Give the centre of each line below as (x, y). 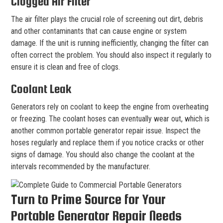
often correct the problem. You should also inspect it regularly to (111, 55)
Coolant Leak (41, 89)
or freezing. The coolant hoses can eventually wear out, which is (110, 118)
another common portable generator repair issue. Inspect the (106, 130)
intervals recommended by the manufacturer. (81, 166)
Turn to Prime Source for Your (88, 199)
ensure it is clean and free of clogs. (65, 67)
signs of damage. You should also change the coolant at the (103, 154)
